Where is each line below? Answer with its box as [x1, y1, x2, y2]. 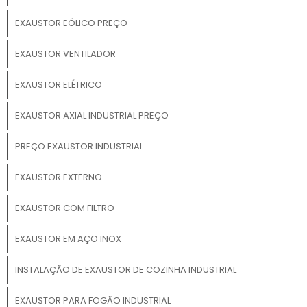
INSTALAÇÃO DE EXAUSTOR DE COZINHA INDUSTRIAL [14, 263, 236, 277]
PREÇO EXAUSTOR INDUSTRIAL [14, 140, 143, 153]
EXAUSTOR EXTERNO [14, 171, 102, 184]
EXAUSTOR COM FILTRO [14, 201, 114, 215]
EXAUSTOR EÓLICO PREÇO [14, 16, 127, 30]
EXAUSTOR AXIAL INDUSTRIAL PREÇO [14, 109, 169, 123]
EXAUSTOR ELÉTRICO [14, 78, 102, 92]
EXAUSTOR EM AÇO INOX [14, 232, 121, 246]
